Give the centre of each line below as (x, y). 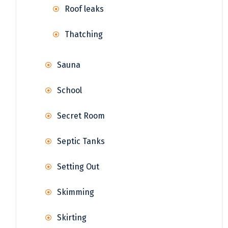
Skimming (76, 192)
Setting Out (78, 167)
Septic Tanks (81, 141)
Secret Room (81, 116)
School (69, 91)
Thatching (84, 35)
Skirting (72, 218)
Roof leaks (84, 9)
